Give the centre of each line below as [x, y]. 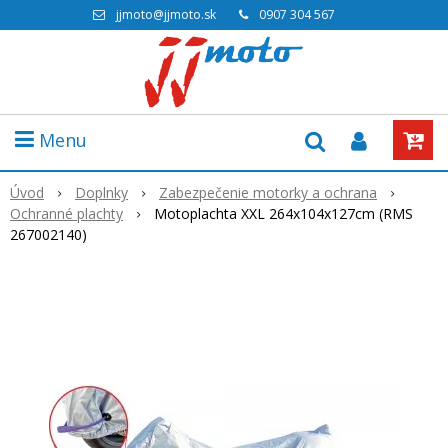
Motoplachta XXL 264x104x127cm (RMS [283, 213]
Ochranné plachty [66, 213]
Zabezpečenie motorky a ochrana [268, 192]
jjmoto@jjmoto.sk [166, 14]
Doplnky [101, 192]
